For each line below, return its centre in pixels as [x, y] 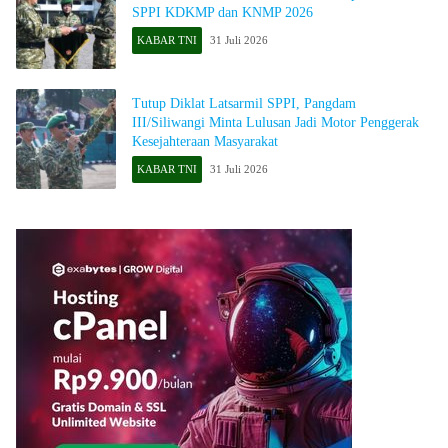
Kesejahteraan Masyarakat [205, 142]
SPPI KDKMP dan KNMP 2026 [222, 12]
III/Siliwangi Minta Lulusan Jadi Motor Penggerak [275, 123]
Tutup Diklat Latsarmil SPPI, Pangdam [244, 104]
